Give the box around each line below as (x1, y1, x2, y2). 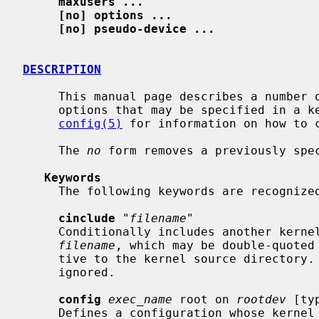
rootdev (236, 292, 286, 306)
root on (172, 292, 236, 306)
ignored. (23, 265, 58, 279)
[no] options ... (58, 8, 172, 22)
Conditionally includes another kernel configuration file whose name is (23, 224, 58, 239)
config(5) (58, 116, 122, 130)
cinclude (58, 211, 115, 225)
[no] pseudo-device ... (58, 21, 215, 36)
